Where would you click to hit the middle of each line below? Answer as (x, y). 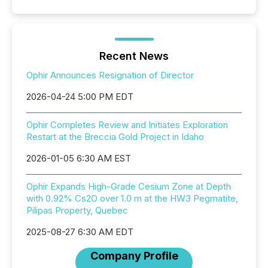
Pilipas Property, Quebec (77, 210)
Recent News (134, 56)
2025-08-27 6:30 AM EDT (80, 232)
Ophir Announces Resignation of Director (110, 75)
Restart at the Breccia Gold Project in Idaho (115, 137)
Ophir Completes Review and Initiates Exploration (127, 125)
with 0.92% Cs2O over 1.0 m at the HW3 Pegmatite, (132, 198)
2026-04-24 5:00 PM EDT (80, 97)
